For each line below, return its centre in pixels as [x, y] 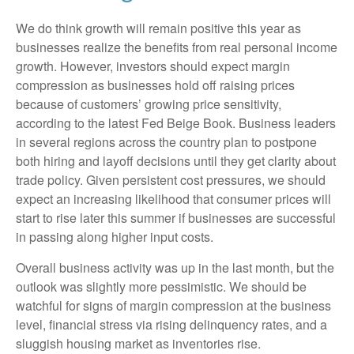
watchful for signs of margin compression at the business [173, 306]
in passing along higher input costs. [115, 237]
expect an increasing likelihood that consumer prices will [173, 199]
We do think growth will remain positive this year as [158, 28]
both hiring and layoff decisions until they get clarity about [176, 161]
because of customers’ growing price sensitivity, [149, 104]
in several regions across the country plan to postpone [166, 142]
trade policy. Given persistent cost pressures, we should [171, 180]
